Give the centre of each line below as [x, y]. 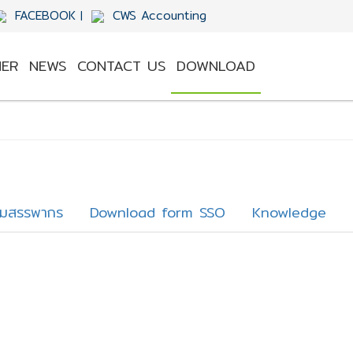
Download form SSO [158, 212]
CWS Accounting [157, 15]
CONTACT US [121, 66]
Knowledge [289, 212]
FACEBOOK [45, 15]
